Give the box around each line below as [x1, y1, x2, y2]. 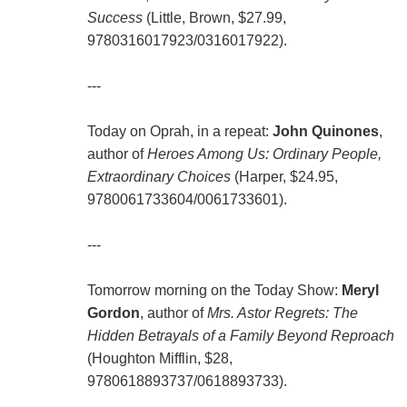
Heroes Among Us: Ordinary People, [146, 146, 382, 163]
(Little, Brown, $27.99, [142, 10, 286, 26]
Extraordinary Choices [86, 169, 231, 185]
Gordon [86, 305, 140, 322]
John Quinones [272, 124, 379, 140]
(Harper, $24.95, [230, 169, 338, 185]
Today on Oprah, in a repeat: [86, 124, 273, 140]
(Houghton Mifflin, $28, [86, 351, 233, 367]
